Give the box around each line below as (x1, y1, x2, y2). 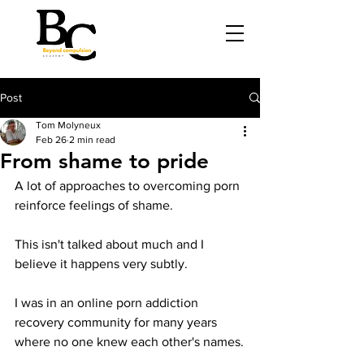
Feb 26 (36, 134, 67, 145)
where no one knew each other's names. (15, 335, 244, 349)
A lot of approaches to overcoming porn (15, 179, 243, 193)
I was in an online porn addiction (15, 296, 201, 310)
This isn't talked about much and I (15, 237, 207, 251)
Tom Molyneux (36, 119, 101, 131)
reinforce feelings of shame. (15, 198, 173, 212)
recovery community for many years (15, 315, 220, 329)
